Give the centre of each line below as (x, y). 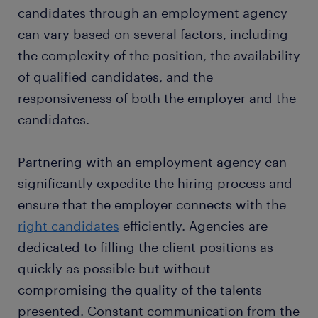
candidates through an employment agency (153, 13)
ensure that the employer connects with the (152, 205)
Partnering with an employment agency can (152, 162)
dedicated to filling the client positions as (146, 247)
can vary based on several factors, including (153, 34)
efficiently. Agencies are (193, 226)
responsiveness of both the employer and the (157, 98)
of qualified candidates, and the (115, 77)
